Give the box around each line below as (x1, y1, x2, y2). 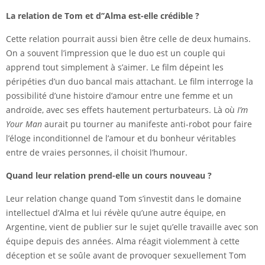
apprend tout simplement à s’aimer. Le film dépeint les (6, 62, 224, 73)
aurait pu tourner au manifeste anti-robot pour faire (42, 118, 252, 130)
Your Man (6, 118, 42, 130)
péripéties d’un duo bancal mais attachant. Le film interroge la (6, 76, 253, 88)
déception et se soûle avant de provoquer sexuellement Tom (6, 250, 246, 261)
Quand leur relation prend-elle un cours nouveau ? (6, 170, 212, 182)
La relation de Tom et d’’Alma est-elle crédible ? (6, 10, 199, 22)
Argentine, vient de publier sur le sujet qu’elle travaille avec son (6, 221, 258, 233)
